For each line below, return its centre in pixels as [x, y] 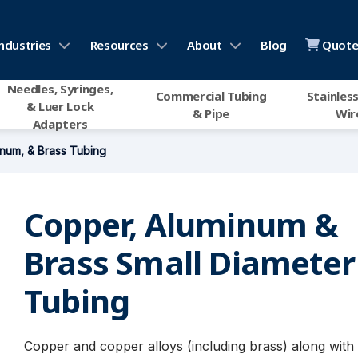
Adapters [60, 124]
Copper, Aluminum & [181, 224]
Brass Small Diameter [189, 263]
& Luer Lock [60, 106]
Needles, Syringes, [60, 89]
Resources [119, 45]
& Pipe [211, 113]
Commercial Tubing [211, 95]
